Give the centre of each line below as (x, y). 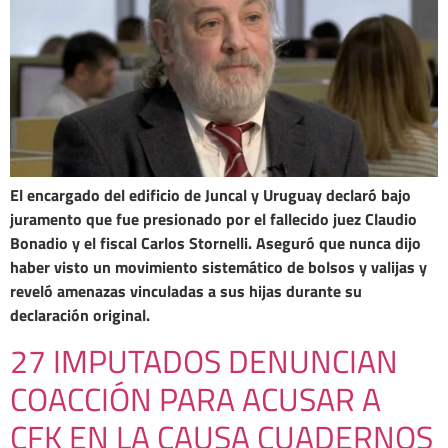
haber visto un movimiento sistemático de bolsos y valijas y (218, 267)
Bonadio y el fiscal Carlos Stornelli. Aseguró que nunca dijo (215, 243)
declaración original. (80, 315)
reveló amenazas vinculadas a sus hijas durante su (186, 291)
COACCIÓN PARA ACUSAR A (195, 398)
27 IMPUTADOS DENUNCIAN (204, 360)
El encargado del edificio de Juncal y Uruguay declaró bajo (210, 195)
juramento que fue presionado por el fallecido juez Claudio (213, 219)
